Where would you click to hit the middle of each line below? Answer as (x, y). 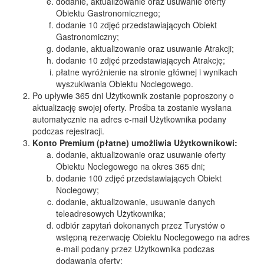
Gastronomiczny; (88, 37)
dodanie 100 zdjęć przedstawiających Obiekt (139, 178)
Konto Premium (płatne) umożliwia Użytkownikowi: (135, 143)
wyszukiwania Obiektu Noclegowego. (125, 84)
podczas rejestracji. (70, 131)
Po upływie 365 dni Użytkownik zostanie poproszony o (133, 95)
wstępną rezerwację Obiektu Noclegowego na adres (153, 237)
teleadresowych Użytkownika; (111, 213)
